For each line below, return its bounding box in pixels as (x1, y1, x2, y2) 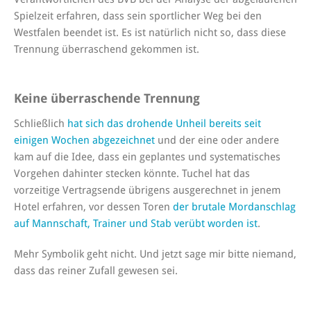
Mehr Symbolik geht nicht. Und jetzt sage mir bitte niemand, (14, 247, 296, 260)
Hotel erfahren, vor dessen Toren (14, 200, 173, 213)
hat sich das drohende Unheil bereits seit (67, 117, 261, 130)
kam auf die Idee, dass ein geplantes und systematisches (14, 150, 280, 163)
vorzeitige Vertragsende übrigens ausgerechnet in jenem (14, 183, 280, 196)
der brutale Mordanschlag (173, 200, 296, 213)
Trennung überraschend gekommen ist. (14, 42, 199, 56)
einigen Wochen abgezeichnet (14, 133, 155, 146)
